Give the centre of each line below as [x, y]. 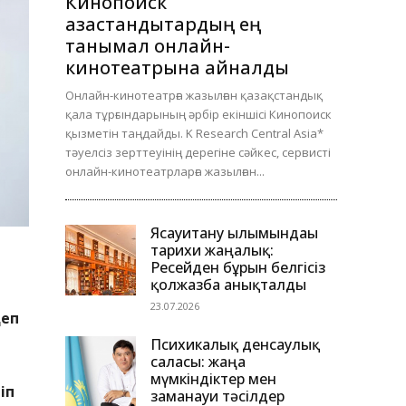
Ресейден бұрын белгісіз [238, 268]
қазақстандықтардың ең [163, 24]
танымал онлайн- [148, 46]
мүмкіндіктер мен [213, 379]
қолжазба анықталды [228, 285]
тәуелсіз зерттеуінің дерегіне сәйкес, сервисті [198, 153]
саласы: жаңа [198, 362]
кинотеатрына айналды [177, 68]
